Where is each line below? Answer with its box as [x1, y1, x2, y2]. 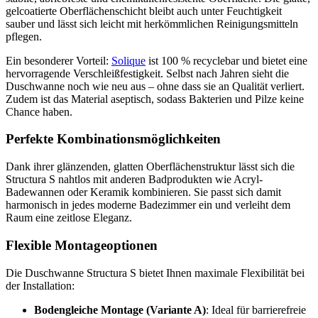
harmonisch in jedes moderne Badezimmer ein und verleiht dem [6, 199, 290, 212]
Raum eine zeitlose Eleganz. [6, 212, 132, 224]
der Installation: [6, 279, 75, 292]
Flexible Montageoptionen [6, 237, 158, 253]
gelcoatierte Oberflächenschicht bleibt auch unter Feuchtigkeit [6, 4, 282, 17]
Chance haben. [6, 105, 72, 118]
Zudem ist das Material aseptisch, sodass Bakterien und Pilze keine [6, 92, 304, 105]
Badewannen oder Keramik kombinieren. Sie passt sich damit [6, 186, 281, 199]
